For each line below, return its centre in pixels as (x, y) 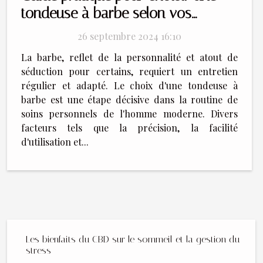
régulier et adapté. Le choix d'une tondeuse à (129, 86)
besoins (45, 31)
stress (38, 251)
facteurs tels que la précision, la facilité (129, 128)
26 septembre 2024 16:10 (129, 36)
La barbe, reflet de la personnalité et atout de (129, 58)
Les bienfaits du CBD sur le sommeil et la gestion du (133, 240)
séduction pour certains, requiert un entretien (129, 72)
